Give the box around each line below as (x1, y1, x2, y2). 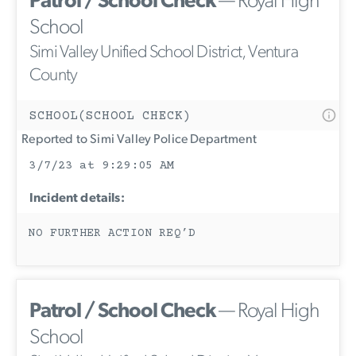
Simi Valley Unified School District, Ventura (29, 44, 298, 63)
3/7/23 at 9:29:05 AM (29, 159, 175, 173)
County (29, 67, 78, 86)
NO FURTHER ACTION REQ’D (28, 226, 196, 240)
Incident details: (29, 192, 125, 206)
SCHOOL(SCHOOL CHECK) (29, 109, 192, 124)
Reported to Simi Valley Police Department (17, 133, 257, 147)
